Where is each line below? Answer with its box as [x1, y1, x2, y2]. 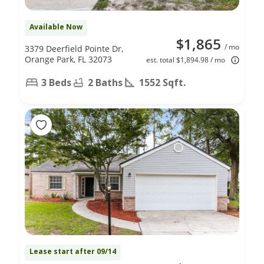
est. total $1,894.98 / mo [146, 54, 225, 65]
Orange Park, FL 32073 [25, 53, 112, 65]
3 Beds [41, 75, 71, 89]
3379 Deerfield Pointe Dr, [25, 42, 123, 54]
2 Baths [88, 75, 123, 89]
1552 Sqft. [139, 75, 186, 89]
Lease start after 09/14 [29, 246, 116, 256]
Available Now [29, 21, 82, 32]
